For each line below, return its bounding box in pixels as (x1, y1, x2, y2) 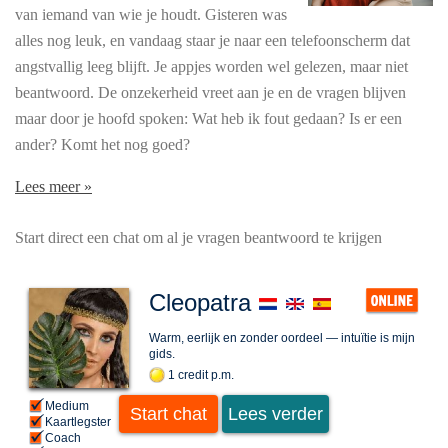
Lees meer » (15, 178, 92, 196)
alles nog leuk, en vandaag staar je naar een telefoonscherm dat (15, 32, 410, 50)
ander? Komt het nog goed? (15, 136, 190, 154)
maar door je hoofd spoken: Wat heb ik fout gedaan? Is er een (15, 110, 402, 128)
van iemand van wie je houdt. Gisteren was (15, 6, 287, 24)
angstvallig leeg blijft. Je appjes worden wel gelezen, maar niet (15, 58, 408, 76)
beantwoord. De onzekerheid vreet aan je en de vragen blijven (15, 84, 406, 102)
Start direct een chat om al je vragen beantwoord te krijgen (15, 228, 382, 246)
